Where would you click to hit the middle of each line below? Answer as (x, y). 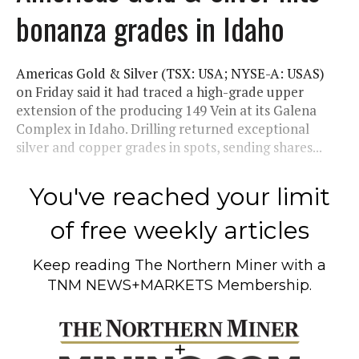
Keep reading (84, 265)
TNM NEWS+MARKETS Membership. (179, 285)
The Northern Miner (206, 265)
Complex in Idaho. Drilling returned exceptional (163, 128)
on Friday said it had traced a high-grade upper (160, 91)
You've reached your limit (179, 196)
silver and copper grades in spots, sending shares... (169, 147)
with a (302, 265)
